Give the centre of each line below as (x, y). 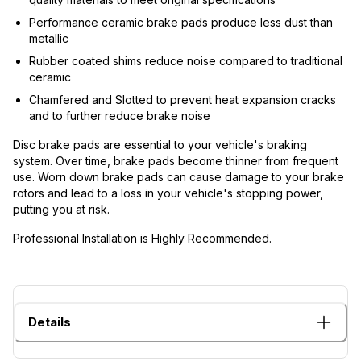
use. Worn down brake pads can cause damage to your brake (178, 176)
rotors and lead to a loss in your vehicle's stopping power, (168, 193)
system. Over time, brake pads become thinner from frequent (176, 160)
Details (50, 322)
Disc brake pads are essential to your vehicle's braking (160, 144)
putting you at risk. (61, 209)
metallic (49, 38)
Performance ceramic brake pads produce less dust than (181, 22)
